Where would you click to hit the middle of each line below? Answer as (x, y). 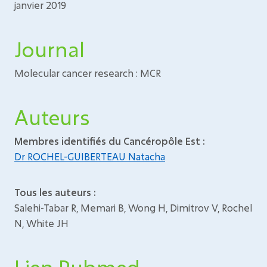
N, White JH (41, 223)
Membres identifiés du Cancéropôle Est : (110, 141)
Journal (49, 49)
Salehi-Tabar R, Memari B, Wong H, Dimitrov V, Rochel (133, 208)
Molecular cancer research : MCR (88, 73)
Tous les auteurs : (55, 192)
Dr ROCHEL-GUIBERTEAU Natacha (90, 156)
